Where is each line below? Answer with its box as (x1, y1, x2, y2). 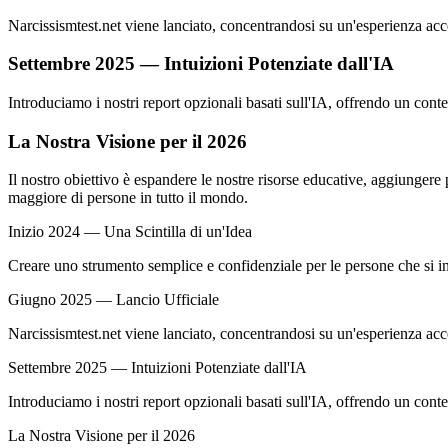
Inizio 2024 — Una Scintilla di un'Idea (8, 223, 252, 241)
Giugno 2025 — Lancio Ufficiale (8, 291, 219, 309)
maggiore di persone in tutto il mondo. (8, 189, 248, 207)
